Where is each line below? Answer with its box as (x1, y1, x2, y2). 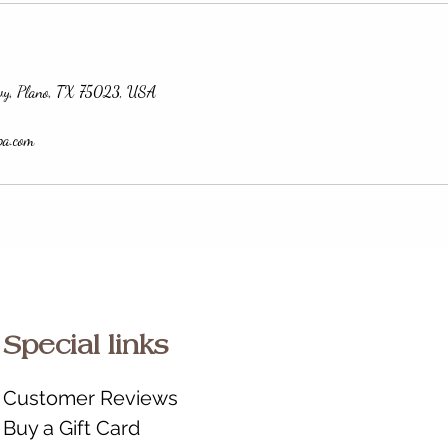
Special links (3, 335, 169, 359)
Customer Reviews (3, 386, 178, 410)
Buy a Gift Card (3, 416, 140, 440)
